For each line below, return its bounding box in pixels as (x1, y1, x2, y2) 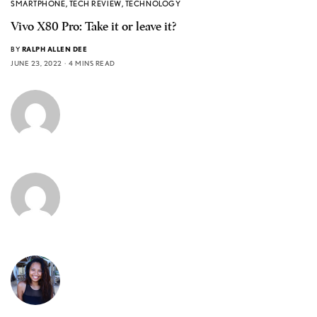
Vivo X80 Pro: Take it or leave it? (11, 19, 176, 35)
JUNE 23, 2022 (11, 59, 62, 68)
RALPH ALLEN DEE (21, 45, 87, 54)
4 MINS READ (69, 59, 115, 68)
